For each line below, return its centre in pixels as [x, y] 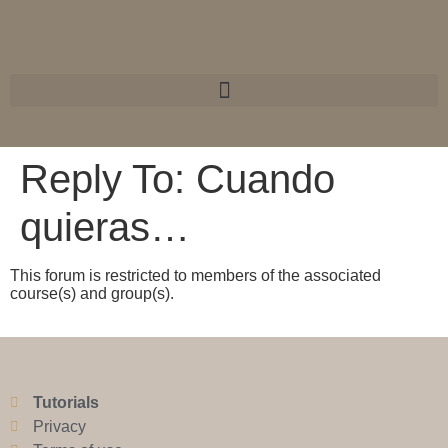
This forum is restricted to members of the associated [195, 275]
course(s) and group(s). [92, 293]
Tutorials [65, 403]
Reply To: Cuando [177, 179]
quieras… [105, 227]
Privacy [59, 427]
